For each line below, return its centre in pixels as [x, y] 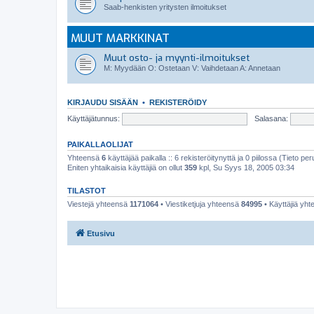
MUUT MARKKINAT [120, 38]
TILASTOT [87, 191]
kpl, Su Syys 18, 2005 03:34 [246, 168]
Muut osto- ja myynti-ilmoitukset [177, 58]
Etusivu [101, 233]
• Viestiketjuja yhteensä [200, 204]
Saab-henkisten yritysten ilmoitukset [165, 7]
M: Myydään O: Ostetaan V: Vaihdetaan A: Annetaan [192, 68]
